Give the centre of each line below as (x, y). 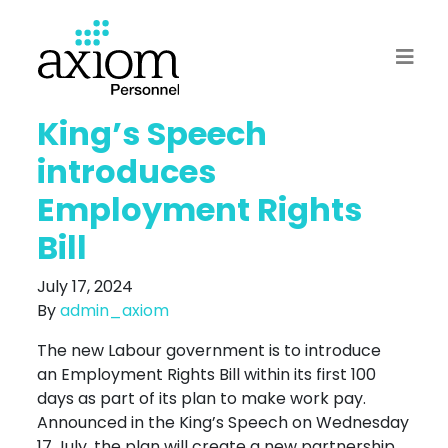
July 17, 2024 (85, 286)
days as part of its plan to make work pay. (202, 398)
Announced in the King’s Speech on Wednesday (223, 422)
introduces (127, 171)
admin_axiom (115, 310)
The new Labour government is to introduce (209, 350)
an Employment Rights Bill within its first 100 (207, 374)
